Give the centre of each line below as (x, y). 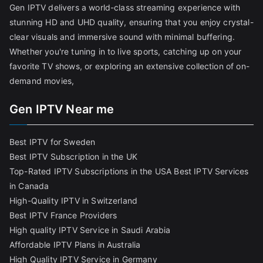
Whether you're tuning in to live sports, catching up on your (126, 52)
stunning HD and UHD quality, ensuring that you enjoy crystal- (131, 22)
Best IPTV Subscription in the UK (74, 157)
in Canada (29, 186)
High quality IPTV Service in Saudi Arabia (90, 230)
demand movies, (42, 81)
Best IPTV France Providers (63, 215)
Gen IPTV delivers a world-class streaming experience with (125, 8)
